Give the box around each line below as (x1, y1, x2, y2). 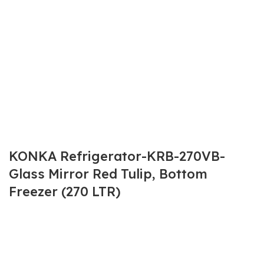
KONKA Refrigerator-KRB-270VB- (9, 148, 225, 164)
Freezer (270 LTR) (9, 183, 121, 200)
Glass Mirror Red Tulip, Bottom (9, 166, 207, 182)
